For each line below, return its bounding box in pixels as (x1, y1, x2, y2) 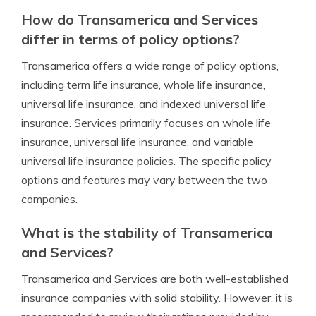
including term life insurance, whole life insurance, (21, 78, 265, 92)
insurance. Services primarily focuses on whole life (21, 116, 271, 130)
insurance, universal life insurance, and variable (21, 135, 253, 149)
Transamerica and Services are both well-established (21, 272, 288, 286)
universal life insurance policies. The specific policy (21, 154, 272, 168)
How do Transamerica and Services (21, 11, 258, 28)
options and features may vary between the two (21, 173, 267, 187)
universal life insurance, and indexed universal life (21, 97, 266, 111)
